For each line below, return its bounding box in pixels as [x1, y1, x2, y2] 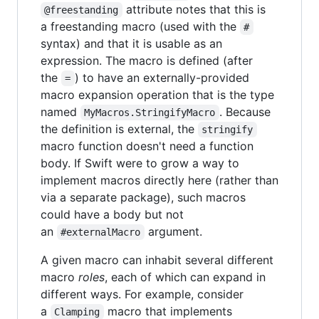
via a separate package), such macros [41, 190, 246, 205]
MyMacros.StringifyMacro [84, 107, 216, 119]
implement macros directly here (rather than [41, 173, 278, 188]
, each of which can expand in [105, 270, 266, 285]
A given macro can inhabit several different [41, 253, 273, 268]
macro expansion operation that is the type [41, 88, 274, 103]
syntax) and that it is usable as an [41, 36, 222, 51]
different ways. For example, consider [41, 287, 244, 302]
